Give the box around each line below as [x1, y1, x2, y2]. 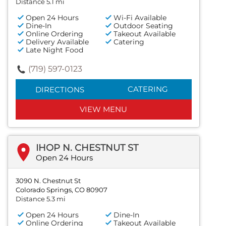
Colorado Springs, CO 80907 [16, 186, 107, 194]
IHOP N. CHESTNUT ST [36, 142, 138, 154]
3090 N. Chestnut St [16, 177, 81, 185]
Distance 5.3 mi [16, 195, 66, 203]
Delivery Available [26, 37, 89, 47]
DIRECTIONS [35, 85, 84, 95]
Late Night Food [26, 45, 83, 55]
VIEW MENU [80, 104, 128, 115]
